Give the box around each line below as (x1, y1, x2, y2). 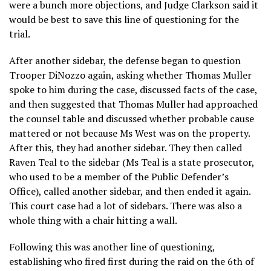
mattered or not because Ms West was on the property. (9, 126, 250, 140)
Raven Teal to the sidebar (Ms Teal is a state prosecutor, (9, 155, 254, 169)
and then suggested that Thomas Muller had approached (9, 97, 258, 111)
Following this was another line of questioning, (9, 240, 215, 253)
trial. (9, 27, 30, 41)
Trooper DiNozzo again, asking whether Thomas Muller (9, 68, 252, 82)
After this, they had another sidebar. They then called (9, 140, 242, 154)
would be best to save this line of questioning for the (9, 12, 239, 26)
